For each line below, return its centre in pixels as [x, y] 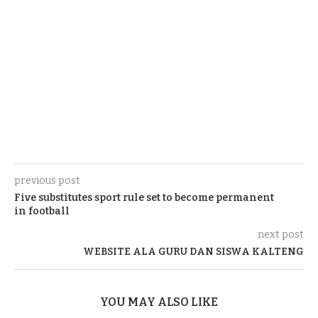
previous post [47, 181]
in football [42, 211]
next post [281, 235]
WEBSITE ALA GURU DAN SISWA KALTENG [193, 252]
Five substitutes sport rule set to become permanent [144, 198]
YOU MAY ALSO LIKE [159, 302]
